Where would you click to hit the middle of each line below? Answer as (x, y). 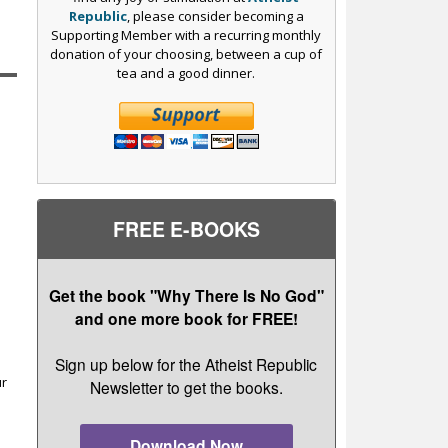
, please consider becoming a (215, 15)
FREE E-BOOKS (186, 228)
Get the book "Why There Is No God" (186, 295)
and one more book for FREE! (186, 318)
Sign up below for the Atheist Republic (186, 364)
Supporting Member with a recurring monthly (186, 34)
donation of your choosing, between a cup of (186, 53)
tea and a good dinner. (186, 72)
